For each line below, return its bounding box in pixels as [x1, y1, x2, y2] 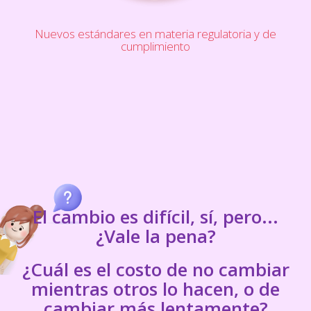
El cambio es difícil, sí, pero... [33, 204, 278, 229]
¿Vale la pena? [95, 224, 216, 249]
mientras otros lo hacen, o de [31, 276, 280, 301]
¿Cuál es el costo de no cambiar [22, 257, 289, 282]
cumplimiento [121, 38, 190, 54]
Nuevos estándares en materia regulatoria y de [35, 26, 276, 42]
